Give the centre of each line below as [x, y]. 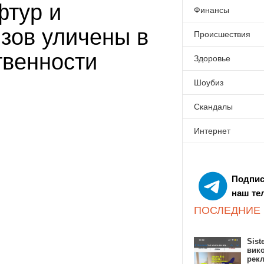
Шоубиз [209, 82]
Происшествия [222, 34]
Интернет [212, 131]
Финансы [212, 10]
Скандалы [214, 107]
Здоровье [212, 58]
